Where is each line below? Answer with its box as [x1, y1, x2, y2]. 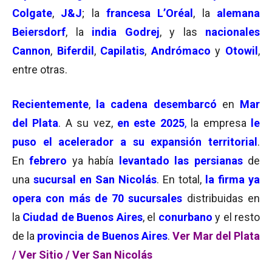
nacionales [205, 25, 260, 38]
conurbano [158, 211, 212, 223]
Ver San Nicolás [72, 248, 152, 261]
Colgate [12, 7, 52, 19]
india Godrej [92, 25, 160, 38]
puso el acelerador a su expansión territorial [12, 135, 257, 148]
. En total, [157, 173, 202, 186]
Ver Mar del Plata [170, 229, 260, 242]
